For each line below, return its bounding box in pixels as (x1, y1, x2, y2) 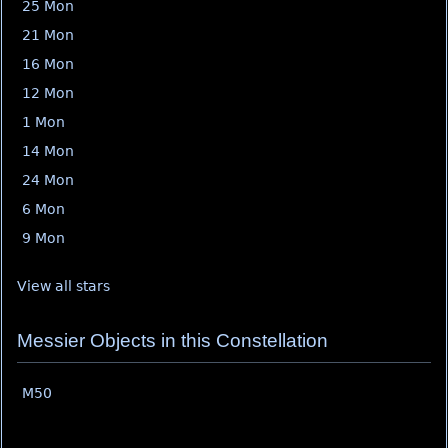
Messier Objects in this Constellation (17, 330, 328, 351)
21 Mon (22, 27, 74, 43)
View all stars (17, 278, 110, 294)
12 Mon (22, 85, 74, 101)
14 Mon (22, 143, 74, 159)
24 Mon (22, 172, 74, 188)
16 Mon (22, 56, 74, 72)
